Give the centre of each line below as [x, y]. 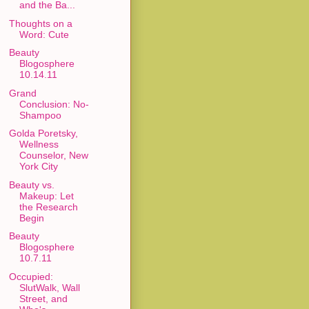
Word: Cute [44, 34]
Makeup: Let [46, 196]
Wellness [39, 144]
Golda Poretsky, [43, 133]
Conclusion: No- [54, 104]
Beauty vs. [31, 185]
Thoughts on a [40, 23]
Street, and [43, 298]
